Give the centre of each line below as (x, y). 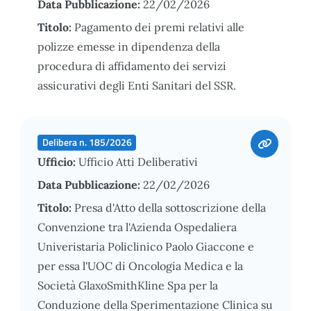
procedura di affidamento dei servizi (132, 66)
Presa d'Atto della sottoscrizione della (170, 207)
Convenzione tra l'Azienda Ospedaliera (137, 227)
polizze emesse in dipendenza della (129, 46)
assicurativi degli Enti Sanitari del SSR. (137, 85)
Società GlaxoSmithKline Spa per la (128, 285)
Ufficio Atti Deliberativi (138, 161)
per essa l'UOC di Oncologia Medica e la (140, 266)
